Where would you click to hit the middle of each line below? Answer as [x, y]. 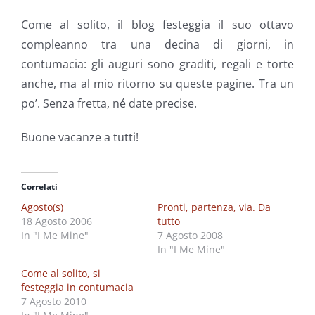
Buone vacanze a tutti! [80, 137]
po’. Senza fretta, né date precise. [109, 104]
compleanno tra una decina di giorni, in [157, 45]
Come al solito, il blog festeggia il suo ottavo [157, 25]
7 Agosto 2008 [190, 236]
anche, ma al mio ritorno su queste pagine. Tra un [157, 84]
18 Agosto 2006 [57, 221]
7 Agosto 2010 [54, 302]
